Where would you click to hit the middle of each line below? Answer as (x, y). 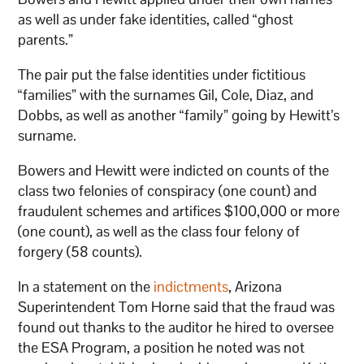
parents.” (46, 39)
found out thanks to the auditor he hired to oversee (176, 327)
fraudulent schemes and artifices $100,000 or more (179, 210)
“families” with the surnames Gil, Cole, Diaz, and (166, 94)
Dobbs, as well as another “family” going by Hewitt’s (179, 115)
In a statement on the (86, 286)
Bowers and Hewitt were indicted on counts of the (174, 170)
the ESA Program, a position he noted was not (162, 347)
